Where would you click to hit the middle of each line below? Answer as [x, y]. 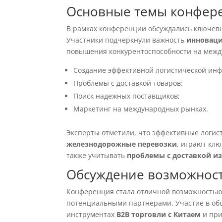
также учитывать [97, 155]
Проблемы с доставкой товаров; [128, 83]
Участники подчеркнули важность [127, 40]
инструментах [92, 214]
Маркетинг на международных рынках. [141, 109]
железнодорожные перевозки [122, 144]
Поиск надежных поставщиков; [127, 96]
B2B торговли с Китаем [159, 214]
